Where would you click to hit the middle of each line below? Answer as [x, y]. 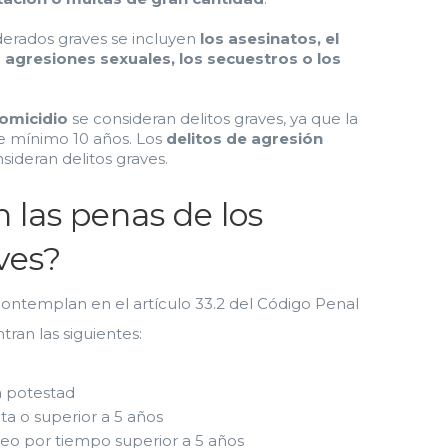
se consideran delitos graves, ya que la [213, 119]
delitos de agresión [244, 139]
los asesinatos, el [269, 39]
